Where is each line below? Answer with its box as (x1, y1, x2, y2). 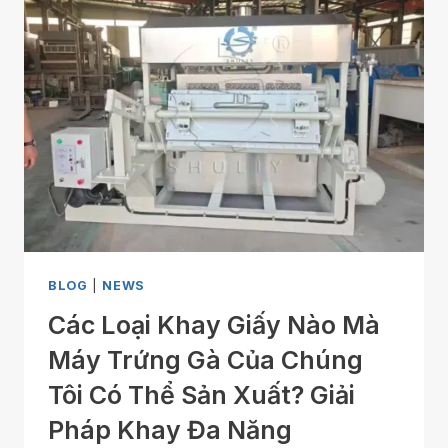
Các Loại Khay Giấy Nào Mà (48, 310, 380, 341)
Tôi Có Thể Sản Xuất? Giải (48, 380, 355, 411)
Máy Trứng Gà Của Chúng (48, 345, 363, 376)
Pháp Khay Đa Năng (48, 415, 292, 446)
